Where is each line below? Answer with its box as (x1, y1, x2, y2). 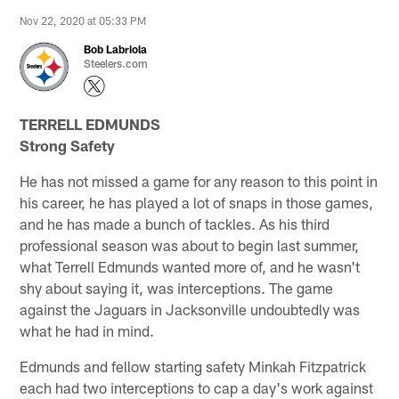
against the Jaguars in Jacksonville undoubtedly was (20, 299, 361, 318)
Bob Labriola (84, 42, 148, 55)
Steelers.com (84, 56, 149, 69)
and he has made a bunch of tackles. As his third (20, 214, 330, 232)
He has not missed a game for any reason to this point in (20, 171, 379, 190)
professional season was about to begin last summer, (20, 235, 360, 254)
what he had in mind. (20, 321, 155, 339)
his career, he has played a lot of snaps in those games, (20, 192, 374, 211)
